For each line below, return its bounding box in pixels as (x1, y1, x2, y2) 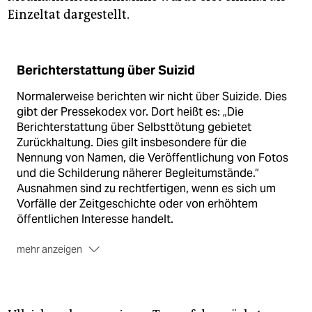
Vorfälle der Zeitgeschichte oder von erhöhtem (17, 196, 258, 211)
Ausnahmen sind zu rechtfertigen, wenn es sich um (17, 180, 276, 196)
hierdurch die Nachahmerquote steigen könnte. (17, 272, 260, 288)
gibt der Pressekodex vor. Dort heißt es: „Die (17, 104, 244, 119)
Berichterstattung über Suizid (17, 62, 195, 78)
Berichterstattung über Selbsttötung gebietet (17, 119, 251, 134)
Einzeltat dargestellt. (8, 6, 130, 22)
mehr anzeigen (17, 242, 82, 256)
